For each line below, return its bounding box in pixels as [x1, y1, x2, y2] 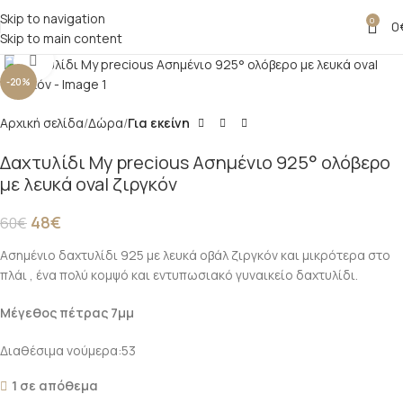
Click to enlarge [53, 52, 140, 68]
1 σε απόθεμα [12, 377, 98, 394]
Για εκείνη [128, 114, 190, 131]
